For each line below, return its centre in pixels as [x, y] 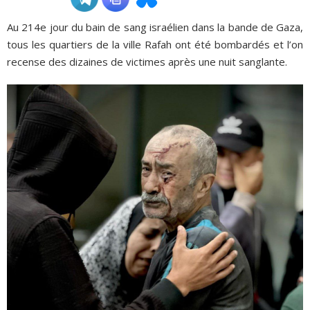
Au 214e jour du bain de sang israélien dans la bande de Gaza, [155, 27]
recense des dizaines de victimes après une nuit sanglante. [147, 61]
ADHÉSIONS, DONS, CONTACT [83, 29]
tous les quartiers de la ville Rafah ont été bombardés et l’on [155, 44]
